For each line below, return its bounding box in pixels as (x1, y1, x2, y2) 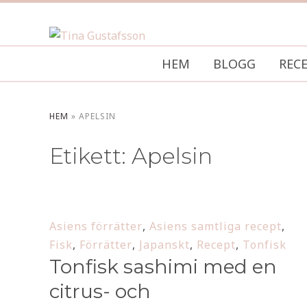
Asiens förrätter (49, 219, 143, 234)
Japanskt (139, 237, 190, 252)
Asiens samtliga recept (149, 219, 282, 234)
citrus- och (49, 280, 151, 303)
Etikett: (49, 143, 132, 169)
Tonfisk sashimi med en (49, 255, 277, 278)
